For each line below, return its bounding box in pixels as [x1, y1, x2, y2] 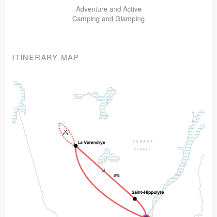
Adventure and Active [76, 3, 141, 14]
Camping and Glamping [72, 13, 145, 23]
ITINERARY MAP [12, 51, 79, 62]
